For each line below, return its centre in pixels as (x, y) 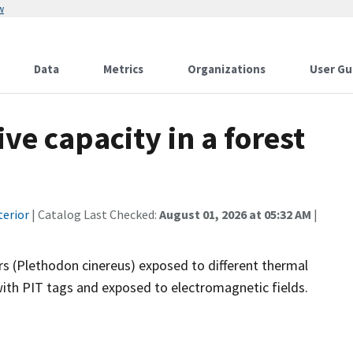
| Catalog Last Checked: (94, 214)
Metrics (123, 69)
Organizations (227, 69)
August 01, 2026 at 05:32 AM (235, 214)
